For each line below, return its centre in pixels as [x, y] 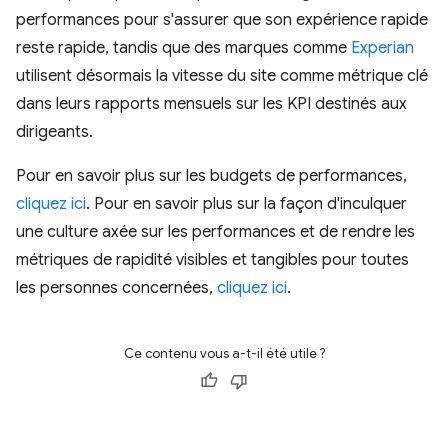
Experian [382, 48]
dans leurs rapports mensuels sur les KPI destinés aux [211, 104]
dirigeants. [54, 132]
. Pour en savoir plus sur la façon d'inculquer [246, 204]
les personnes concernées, [116, 288]
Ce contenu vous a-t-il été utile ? [224, 353]
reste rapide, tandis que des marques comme [183, 48]
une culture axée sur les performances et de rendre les [215, 232]
